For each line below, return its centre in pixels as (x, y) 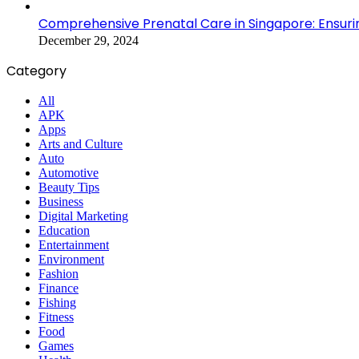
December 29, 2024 (89, 41)
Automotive (69, 173)
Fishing (57, 303)
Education (64, 231)
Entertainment (74, 245)
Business (61, 202)
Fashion (58, 274)
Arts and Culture (81, 144)
